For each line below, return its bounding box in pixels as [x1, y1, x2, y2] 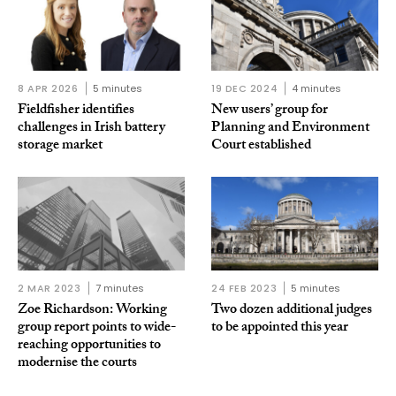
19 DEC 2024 [211, 81, 278, 96]
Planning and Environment [211, 117, 369, 141]
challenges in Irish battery [18, 117, 165, 141]
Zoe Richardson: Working [18, 299, 167, 324]
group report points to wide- [18, 316, 176, 341]
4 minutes [292, 81, 342, 96]
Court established [211, 134, 311, 159]
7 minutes [95, 281, 144, 296]
